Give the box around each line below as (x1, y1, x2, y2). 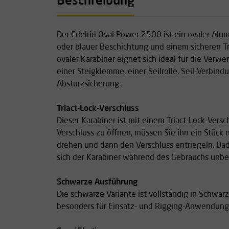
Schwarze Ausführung (57, 178, 138, 187)
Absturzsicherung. (57, 80, 121, 88)
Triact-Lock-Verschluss (57, 104, 139, 113)
